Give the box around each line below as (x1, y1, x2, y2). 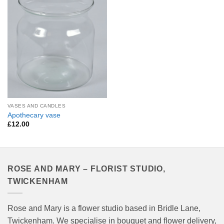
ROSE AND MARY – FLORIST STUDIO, (7, 164, 165, 173)
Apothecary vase (7, 111, 60, 119)
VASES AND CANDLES (7, 103, 66, 109)
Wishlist (81, 6, 102, 12)
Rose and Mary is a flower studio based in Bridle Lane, (7, 204, 200, 213)
